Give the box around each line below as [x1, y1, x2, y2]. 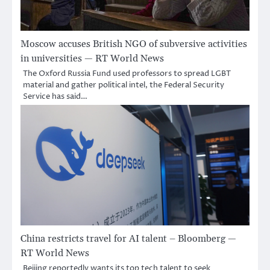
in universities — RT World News [20, 52, 164, 64]
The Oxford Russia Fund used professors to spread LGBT [23, 67, 231, 79]
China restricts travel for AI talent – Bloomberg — [20, 232, 236, 245]
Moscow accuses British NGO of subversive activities [20, 37, 247, 50]
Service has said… [23, 90, 87, 102]
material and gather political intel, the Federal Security [23, 79, 224, 90]
